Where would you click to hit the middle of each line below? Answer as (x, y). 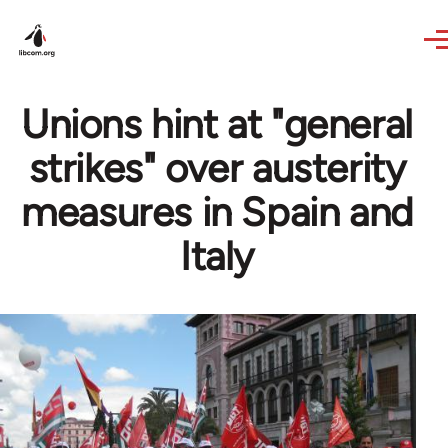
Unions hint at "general (217, 124)
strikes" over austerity (217, 168)
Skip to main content (95, 13)
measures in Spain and (217, 212)
